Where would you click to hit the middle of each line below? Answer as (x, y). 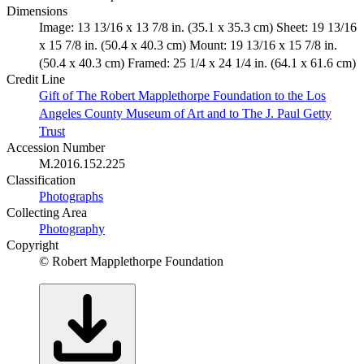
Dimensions (37, 11)
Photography (72, 229)
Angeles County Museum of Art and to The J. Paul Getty (185, 114)
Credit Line (36, 80)
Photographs (71, 197)
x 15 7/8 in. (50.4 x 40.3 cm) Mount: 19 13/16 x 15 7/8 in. (188, 45)
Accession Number (56, 148)
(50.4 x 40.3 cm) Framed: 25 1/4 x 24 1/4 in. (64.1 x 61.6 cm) (197, 63)
